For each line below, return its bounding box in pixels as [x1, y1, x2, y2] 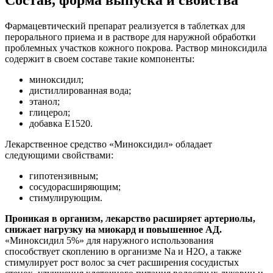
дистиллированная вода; [29, 85, 131, 96]
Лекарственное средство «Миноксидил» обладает [5, 138, 212, 149]
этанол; [29, 96, 60, 107]
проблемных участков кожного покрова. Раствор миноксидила [5, 42, 267, 53]
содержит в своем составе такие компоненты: [5, 53, 194, 64]
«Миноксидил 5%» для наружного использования [5, 235, 213, 246]
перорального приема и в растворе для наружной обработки [5, 31, 256, 42]
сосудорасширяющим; [29, 181, 121, 192]
